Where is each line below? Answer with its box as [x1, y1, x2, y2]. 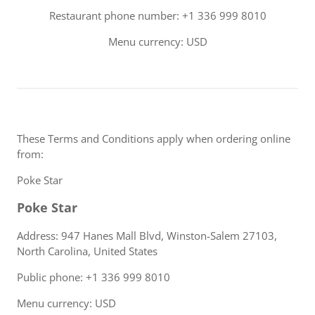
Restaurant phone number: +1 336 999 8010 [49, 8, 266, 22]
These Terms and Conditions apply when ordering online [17, 131, 290, 146]
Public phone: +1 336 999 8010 [17, 270, 170, 284]
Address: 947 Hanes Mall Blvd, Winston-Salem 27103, [17, 229, 277, 243]
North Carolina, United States [17, 244, 157, 258]
